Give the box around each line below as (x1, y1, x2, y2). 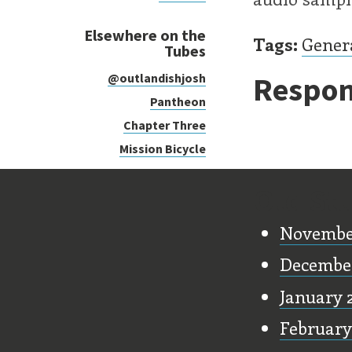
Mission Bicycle (119, 141, 206, 157)
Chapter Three (123, 117, 206, 134)
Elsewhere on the (84, 24, 206, 45)
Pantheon (150, 93, 206, 110)
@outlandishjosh (108, 70, 206, 86)
